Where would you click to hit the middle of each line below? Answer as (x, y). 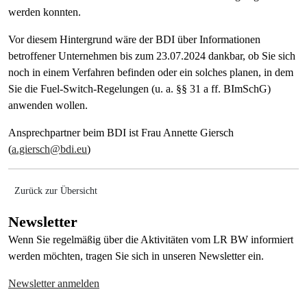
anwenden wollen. (48, 105)
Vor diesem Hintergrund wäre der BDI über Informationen (134, 39)
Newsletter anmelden (54, 283)
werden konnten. (45, 12)
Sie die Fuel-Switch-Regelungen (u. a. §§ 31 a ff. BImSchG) (139, 89)
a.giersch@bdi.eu (49, 149)
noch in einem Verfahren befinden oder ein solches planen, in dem (151, 72)
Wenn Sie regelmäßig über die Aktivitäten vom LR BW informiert (151, 240)
